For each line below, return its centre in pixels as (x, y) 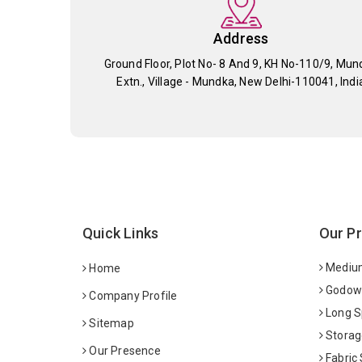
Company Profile (132, 295)
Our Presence (124, 350)
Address (241, 38)
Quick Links (121, 233)
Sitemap (110, 323)
